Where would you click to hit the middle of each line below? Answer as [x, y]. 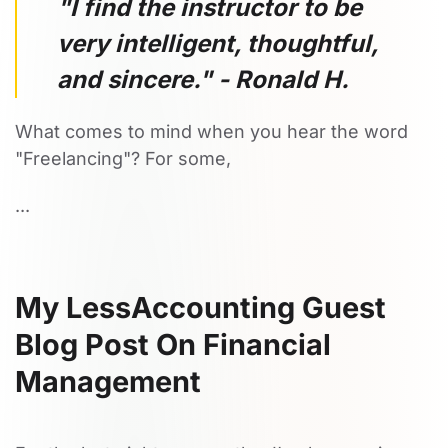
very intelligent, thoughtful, [217, 43]
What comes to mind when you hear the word [211, 131]
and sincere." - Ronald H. [203, 79]
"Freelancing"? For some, [123, 158]
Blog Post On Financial [173, 344]
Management [108, 381]
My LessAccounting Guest [200, 307]
